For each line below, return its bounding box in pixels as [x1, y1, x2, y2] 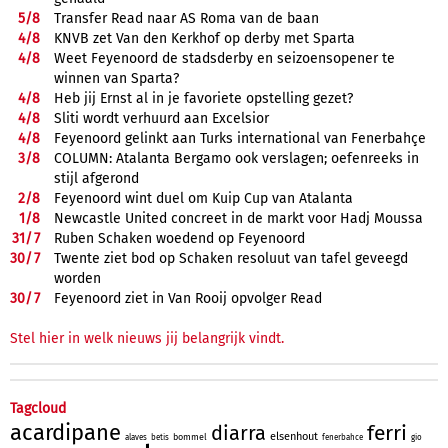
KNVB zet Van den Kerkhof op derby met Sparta [54, 29, 355, 47]
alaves [125, 432, 147, 442]
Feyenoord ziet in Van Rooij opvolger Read [54, 289, 322, 307]
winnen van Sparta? [54, 69, 179, 87]
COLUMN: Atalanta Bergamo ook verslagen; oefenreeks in [54, 149, 419, 167]
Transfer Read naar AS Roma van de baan [54, 9, 319, 27]
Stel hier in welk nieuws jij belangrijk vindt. [10, 329, 284, 347]
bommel [173, 431, 207, 442]
